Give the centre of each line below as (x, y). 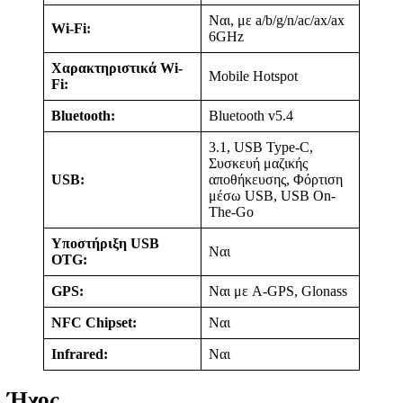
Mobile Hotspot (253, 76)
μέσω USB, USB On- (272, 196)
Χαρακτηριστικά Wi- (117, 68)
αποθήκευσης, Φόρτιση (276, 179)
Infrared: (80, 354)
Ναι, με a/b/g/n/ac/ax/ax (277, 20)
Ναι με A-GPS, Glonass (278, 291)
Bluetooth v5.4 (251, 116)
